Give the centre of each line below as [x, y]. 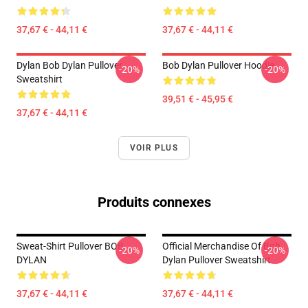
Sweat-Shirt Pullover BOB [70, 246]
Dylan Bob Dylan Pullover [69, 65]
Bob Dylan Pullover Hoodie [218, 65]
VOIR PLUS [154, 148]
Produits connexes [154, 202]
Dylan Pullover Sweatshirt [217, 260]
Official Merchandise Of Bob [221, 246]
